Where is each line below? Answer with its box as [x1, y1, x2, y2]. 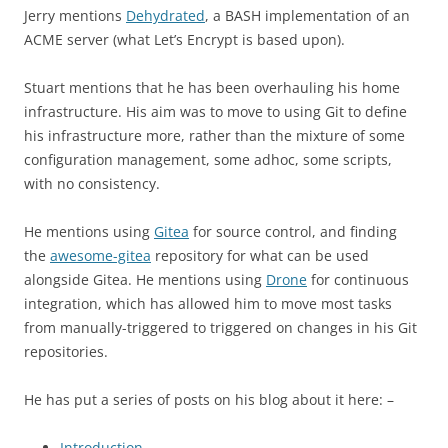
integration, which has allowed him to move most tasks [24, 294, 392, 313]
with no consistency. [24, 174, 160, 193]
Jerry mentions [24, 6, 126, 25]
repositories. [24, 342, 108, 361]
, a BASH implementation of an [205, 6, 410, 25]
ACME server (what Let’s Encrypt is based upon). [24, 30, 345, 49]
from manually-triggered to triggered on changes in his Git [24, 318, 417, 337]
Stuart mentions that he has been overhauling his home [24, 78, 400, 97]
